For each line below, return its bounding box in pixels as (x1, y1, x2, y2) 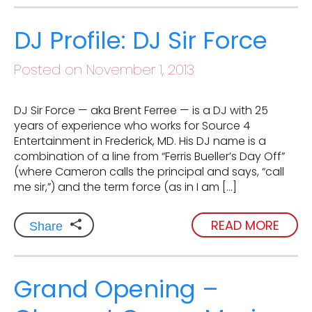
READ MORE (210, 216, 279, 234)
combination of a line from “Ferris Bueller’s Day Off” (14, 148, 285, 165)
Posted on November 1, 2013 (14, 60, 194, 80)
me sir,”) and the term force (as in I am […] (14, 179, 237, 196)
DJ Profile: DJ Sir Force (14, 24, 267, 58)
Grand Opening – (14, 272, 219, 306)
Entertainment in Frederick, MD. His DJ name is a (14, 133, 266, 150)
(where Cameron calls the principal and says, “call (14, 164, 284, 180)
